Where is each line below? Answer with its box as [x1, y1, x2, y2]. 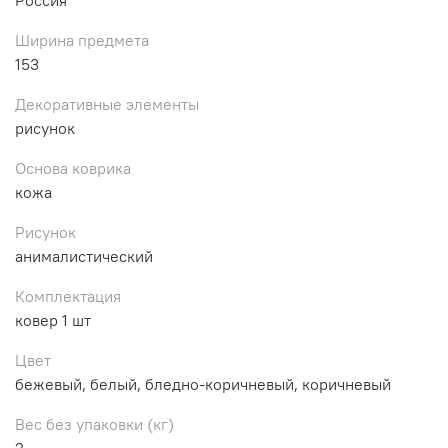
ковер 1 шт [15, 309, 91, 330]
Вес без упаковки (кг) [15, 413, 174, 434]
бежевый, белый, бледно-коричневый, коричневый [15, 373, 391, 394]
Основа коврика [15, 157, 131, 178]
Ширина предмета [15, 29, 149, 50]
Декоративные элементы [15, 93, 199, 114]
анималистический [15, 245, 153, 266]
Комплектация [15, 285, 121, 306]
